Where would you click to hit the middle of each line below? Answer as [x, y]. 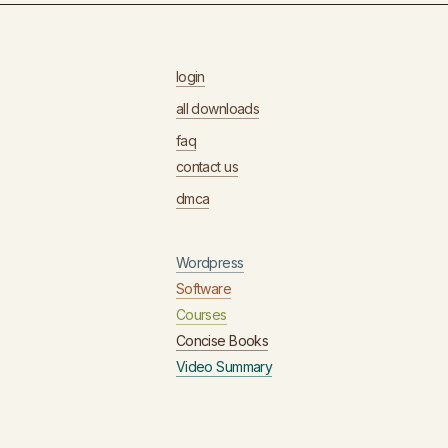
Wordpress [209, 262]
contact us [207, 166]
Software [203, 288]
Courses [201, 314]
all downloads [217, 108]
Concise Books [222, 340]
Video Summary [224, 366]
